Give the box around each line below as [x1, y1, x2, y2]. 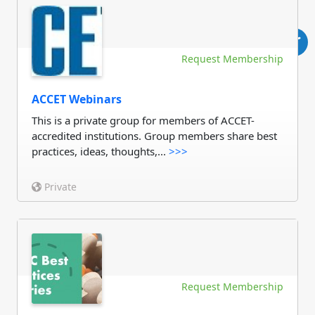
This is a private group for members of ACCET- [32, 113, 255, 127]
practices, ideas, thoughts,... [32, 144, 169, 158]
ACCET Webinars [32, 91, 122, 107]
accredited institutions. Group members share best [32, 129, 277, 143]
